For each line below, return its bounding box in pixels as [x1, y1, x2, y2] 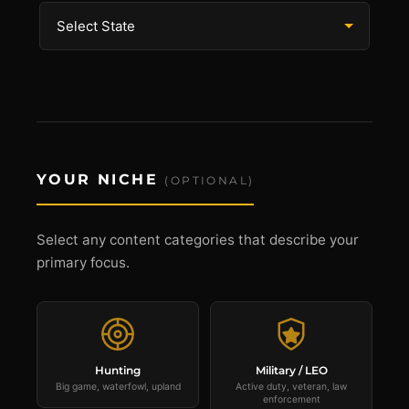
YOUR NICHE [37, 171, 165, 188]
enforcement [262, 393, 320, 405]
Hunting [95, 363, 141, 377]
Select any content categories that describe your [37, 231, 359, 248]
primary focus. [37, 254, 130, 271]
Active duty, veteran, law [236, 381, 347, 393]
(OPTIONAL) [164, 173, 255, 187]
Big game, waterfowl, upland [55, 381, 181, 393]
